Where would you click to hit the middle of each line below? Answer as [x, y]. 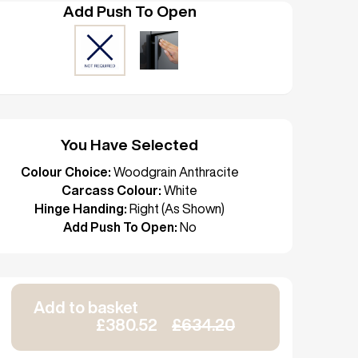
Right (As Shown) [177, 209]
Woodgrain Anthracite [176, 172]
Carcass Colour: [111, 190]
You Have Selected [129, 144]
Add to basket [86, 307]
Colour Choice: [66, 172]
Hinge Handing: [81, 209]
